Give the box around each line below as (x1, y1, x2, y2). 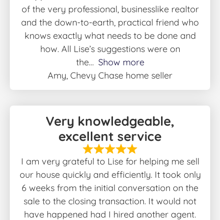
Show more (98, 56, 144, 68)
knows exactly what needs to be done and (24, 29, 196, 41)
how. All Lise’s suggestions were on (40, 43, 180, 55)
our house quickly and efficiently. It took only (19, 169, 201, 181)
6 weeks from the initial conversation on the (22, 182, 198, 194)
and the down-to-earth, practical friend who (21, 16, 199, 28)
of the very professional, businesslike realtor (21, 3, 199, 15)
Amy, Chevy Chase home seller (48, 69, 172, 81)
